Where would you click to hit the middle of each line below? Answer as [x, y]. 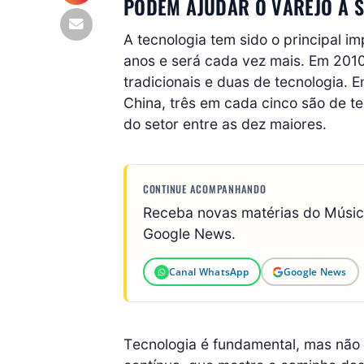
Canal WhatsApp [208, 271]
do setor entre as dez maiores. [225, 124]
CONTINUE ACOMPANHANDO [205, 188]
